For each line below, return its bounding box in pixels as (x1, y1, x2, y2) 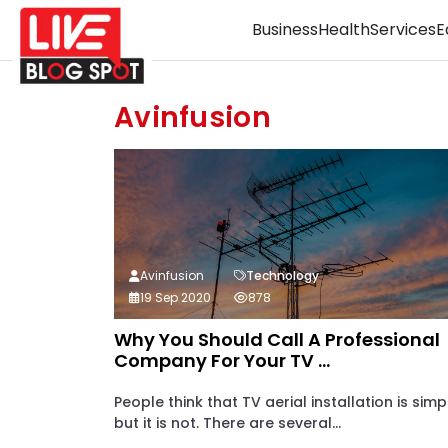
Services (370, 18, 436, 41)
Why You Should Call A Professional (114, 327, 440, 352)
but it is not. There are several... (114, 413, 341, 433)
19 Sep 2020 (140, 289, 211, 306)
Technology (246, 267, 319, 284)
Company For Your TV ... (114, 348, 330, 373)
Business (252, 18, 318, 41)
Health (318, 18, 370, 41)
